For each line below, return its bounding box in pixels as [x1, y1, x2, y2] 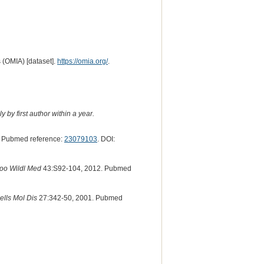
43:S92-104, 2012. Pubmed [41, 164, 131, 173]
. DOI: [97, 135, 115, 144]
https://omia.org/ [57, 57, 108, 65]
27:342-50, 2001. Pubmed [37, 194, 123, 203]
